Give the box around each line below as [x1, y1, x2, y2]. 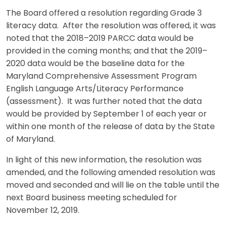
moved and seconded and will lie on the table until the [6, 181, 219, 190]
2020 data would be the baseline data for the [6, 60, 185, 68]
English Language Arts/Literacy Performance [6, 85, 184, 93]
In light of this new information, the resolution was [6, 156, 202, 164]
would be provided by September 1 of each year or [6, 110, 207, 119]
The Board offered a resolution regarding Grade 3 [6, 9, 202, 18]
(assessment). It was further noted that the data [6, 97, 202, 106]
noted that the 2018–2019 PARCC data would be [6, 34, 194, 43]
